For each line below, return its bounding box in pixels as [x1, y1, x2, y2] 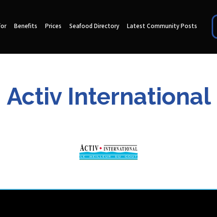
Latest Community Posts [126, 22, 197, 31]
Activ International [6, 82, 211, 110]
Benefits [14, 22, 37, 31]
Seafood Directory [69, 22, 119, 31]
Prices [45, 22, 62, 31]
